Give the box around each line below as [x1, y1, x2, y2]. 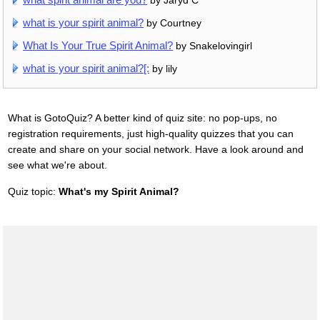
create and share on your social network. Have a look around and [7, 144, 304, 155]
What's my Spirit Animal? [58, 185, 179, 197]
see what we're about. [7, 159, 107, 171]
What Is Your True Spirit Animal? [23, 39, 174, 52]
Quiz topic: [7, 185, 59, 197]
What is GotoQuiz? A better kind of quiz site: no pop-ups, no [7, 112, 277, 124]
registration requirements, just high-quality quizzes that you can [7, 128, 294, 139]
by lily [149, 63, 178, 74]
